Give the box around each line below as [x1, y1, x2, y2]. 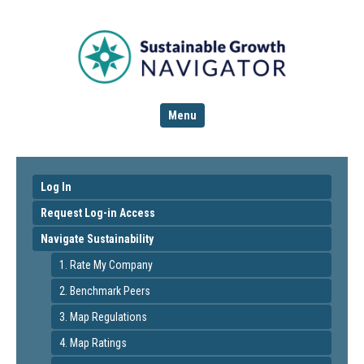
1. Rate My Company [58, 258, 153, 271]
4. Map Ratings [58, 336, 127, 349]
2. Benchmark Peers [58, 284, 150, 297]
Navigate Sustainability [41, 232, 154, 245]
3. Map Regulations [58, 310, 147, 323]
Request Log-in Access [41, 206, 155, 219]
